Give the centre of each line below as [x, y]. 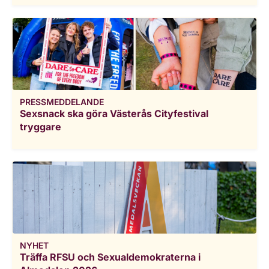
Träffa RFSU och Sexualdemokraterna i [110, 257]
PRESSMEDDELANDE [62, 101]
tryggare [41, 126]
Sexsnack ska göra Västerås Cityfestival [114, 113]
